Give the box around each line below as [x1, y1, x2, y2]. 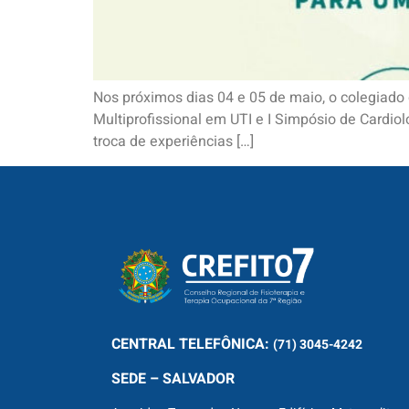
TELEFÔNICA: [175, 332, 273, 355]
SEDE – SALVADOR [111, 368, 238, 391]
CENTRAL [111, 332, 175, 355]
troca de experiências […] [93, 131, 254, 153]
